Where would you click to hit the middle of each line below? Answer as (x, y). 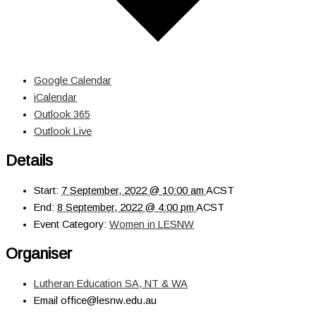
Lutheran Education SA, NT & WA (111, 284)
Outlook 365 (62, 114)
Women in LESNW (152, 225)
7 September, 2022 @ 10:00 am (134, 191)
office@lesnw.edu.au (109, 301)
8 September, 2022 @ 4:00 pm (127, 208)
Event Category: (70, 225)
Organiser (39, 254)
